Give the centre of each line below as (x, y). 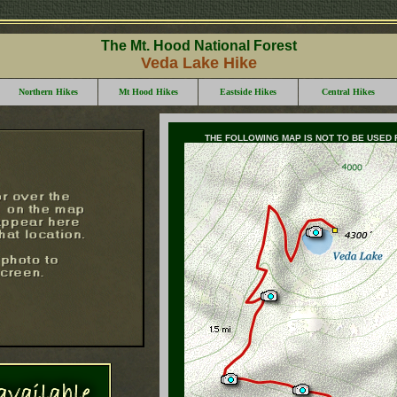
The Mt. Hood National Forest (198, 46)
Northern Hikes (48, 92)
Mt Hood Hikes (148, 92)
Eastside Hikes (248, 92)
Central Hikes (348, 92)
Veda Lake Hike (198, 63)
